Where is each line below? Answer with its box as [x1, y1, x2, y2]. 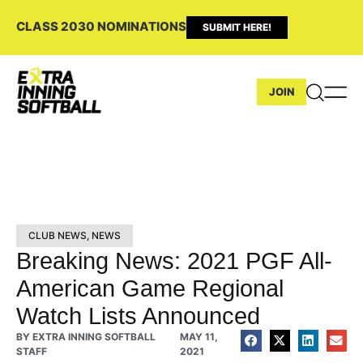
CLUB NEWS [28, 228, 87, 241]
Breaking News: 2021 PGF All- [16, 247, 332, 274]
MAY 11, [179, 330, 218, 343]
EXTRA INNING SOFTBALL [30, 330, 156, 343]
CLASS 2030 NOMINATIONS [16, 19, 186, 34]
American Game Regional [16, 275, 284, 301]
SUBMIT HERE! [203, 21, 271, 33]
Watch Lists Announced [16, 302, 260, 329]
